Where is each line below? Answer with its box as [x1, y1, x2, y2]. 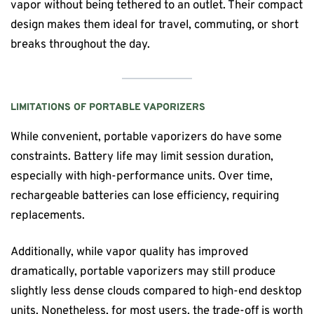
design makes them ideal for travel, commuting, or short [11, 18, 299, 33]
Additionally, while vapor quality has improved [11, 244, 248, 259]
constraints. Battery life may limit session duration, [11, 149, 273, 165]
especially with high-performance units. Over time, [11, 169, 273, 184]
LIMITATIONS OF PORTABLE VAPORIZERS [11, 101, 205, 114]
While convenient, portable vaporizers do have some [11, 130, 282, 145]
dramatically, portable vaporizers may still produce [11, 264, 275, 279]
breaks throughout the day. [11, 37, 150, 53]
